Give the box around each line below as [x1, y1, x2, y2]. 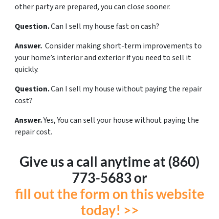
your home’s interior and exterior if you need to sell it [15, 52, 191, 63]
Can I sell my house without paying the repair [49, 83, 202, 94]
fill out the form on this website [15, 185, 204, 202]
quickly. [15, 64, 42, 75]
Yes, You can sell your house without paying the [44, 114, 199, 126]
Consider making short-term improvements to [45, 40, 202, 51]
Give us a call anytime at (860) [20, 153, 199, 170]
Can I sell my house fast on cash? [51, 21, 161, 32]
